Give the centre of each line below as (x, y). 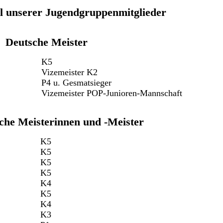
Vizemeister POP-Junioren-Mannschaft (112, 93)
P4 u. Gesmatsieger (76, 82)
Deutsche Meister (47, 42)
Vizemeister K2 (69, 72)
